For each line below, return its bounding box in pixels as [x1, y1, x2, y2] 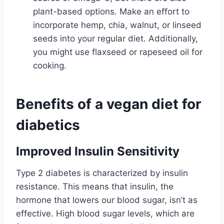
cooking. [33, 60, 66, 70]
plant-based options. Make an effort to [33, 6, 189, 16]
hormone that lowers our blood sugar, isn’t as [16, 194, 197, 205]
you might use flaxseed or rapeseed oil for [33, 46, 202, 57]
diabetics [16, 116, 80, 133]
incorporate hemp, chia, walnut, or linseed [33, 19, 201, 30]
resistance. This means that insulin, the [16, 181, 173, 191]
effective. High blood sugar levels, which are [16, 208, 194, 218]
